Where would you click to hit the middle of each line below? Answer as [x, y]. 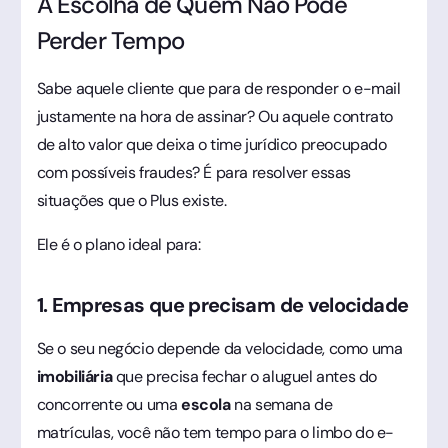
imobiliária [74, 376]
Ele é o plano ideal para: [118, 244]
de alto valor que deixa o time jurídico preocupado [211, 144]
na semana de [281, 404]
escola [205, 404]
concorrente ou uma [108, 404]
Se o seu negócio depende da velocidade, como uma [219, 348]
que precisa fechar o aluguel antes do [244, 376]
